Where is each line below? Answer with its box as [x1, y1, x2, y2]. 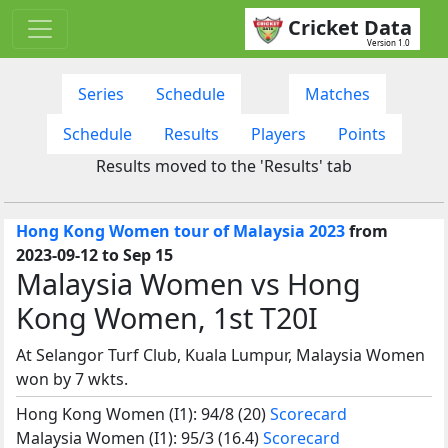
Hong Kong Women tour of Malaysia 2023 [16, 219, 345, 242]
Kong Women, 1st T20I [16, 297, 318, 337]
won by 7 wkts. [16, 367, 128, 390]
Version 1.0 [367, 36, 410, 48]
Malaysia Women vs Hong [16, 263, 361, 303]
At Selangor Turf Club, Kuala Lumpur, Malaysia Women [16, 343, 425, 366]
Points [337, 122, 386, 145]
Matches [305, 82, 370, 105]
